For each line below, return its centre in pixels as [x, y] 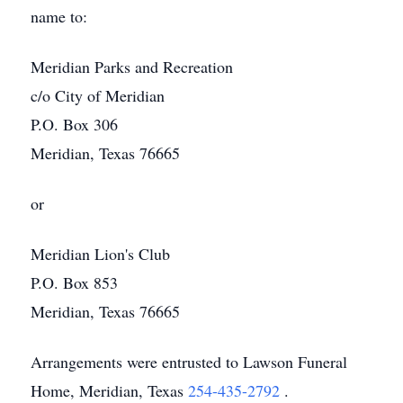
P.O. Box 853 [74, 282]
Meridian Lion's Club [100, 254]
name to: [59, 16]
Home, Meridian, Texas [109, 390]
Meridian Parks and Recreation [132, 67]
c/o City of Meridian [98, 95]
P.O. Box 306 [74, 124]
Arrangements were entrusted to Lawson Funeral [189, 362]
